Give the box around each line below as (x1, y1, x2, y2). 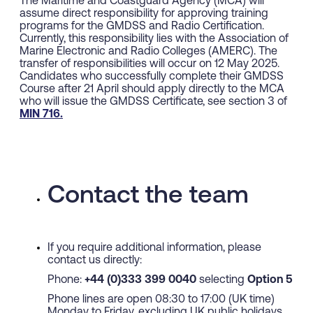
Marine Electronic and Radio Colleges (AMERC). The (20, 46, 277, 58)
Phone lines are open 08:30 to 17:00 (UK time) (48, 294, 275, 306)
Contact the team (48, 184, 249, 210)
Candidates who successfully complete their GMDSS (20, 71, 284, 83)
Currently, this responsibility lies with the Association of (20, 34, 289, 45)
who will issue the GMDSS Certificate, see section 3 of (20, 96, 287, 108)
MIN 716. (20, 109, 63, 121)
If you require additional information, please (48, 242, 261, 254)
